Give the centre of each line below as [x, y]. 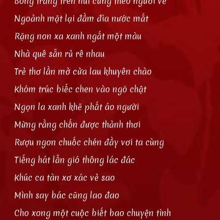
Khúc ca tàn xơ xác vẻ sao [65, 178]
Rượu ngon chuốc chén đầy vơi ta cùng [89, 142]
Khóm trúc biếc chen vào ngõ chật [81, 89]
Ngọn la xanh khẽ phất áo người [77, 107]
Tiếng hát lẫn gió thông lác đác [75, 160]
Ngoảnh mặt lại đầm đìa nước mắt [82, 18]
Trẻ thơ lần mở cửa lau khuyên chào [83, 71]
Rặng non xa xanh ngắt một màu [78, 36]
